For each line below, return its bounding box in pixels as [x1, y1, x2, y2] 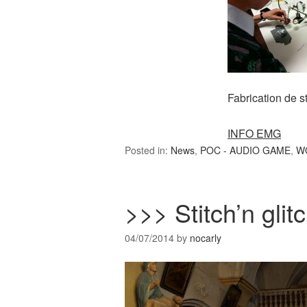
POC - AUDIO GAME [200, 143, 291, 158]
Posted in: [125, 143, 171, 158]
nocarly [190, 231, 221, 245]
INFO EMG [228, 125, 281, 142]
